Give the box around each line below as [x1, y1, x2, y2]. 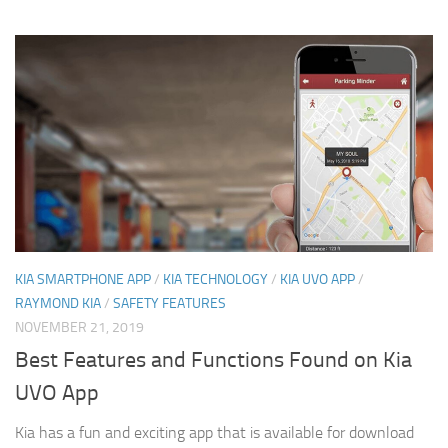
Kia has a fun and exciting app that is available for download [15, 422, 414, 442]
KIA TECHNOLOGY [163, 270, 268, 288]
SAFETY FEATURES [113, 294, 226, 312]
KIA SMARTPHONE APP [15, 270, 151, 288]
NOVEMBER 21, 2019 [15, 318, 144, 336]
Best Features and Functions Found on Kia [15, 346, 412, 373]
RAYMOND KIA [15, 294, 101, 312]
